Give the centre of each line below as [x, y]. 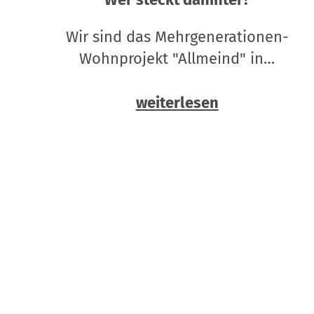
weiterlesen [177, 102]
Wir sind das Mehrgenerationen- [177, 36]
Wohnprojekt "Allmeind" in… [177, 58]
